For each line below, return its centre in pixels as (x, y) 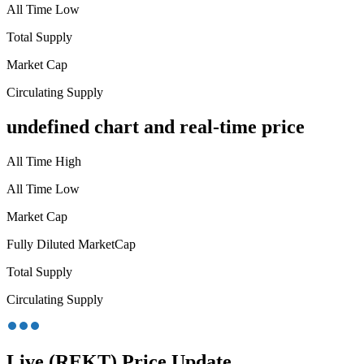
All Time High (44, 161)
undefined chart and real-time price (156, 127)
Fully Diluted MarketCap (71, 244)
